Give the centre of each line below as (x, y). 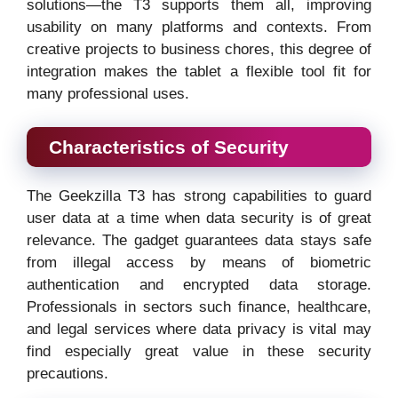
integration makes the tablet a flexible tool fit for (199, 71)
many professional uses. (108, 93)
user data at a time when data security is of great (199, 219)
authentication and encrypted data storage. (199, 285)
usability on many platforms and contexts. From (199, 27)
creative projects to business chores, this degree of (199, 49)
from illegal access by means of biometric (199, 263)
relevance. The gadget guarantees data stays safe (199, 241)
